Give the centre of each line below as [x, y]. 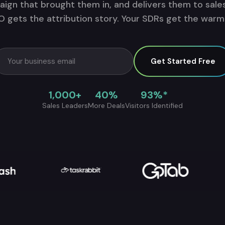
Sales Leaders [65, 105]
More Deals [106, 105]
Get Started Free [183, 61]
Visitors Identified [154, 105]
